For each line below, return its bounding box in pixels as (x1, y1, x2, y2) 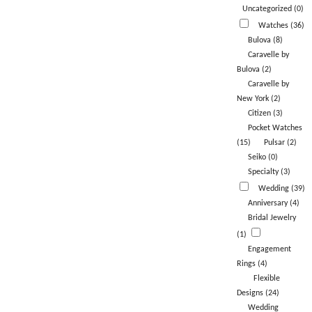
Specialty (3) (247, 168, 290, 177)
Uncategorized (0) (242, 5, 304, 14)
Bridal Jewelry (247, 214, 296, 223)
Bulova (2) (236, 65, 272, 75)
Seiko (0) (247, 153, 278, 162)
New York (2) (236, 95, 281, 104)
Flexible (253, 274, 280, 283)
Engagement (247, 245, 291, 254)
